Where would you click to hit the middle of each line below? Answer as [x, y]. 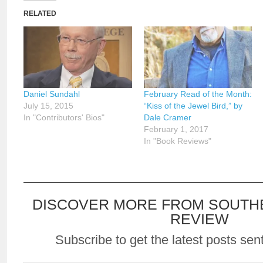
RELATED [40, 14]
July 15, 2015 [48, 106]
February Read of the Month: [198, 94]
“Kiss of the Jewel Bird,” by [193, 106]
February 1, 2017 [176, 129]
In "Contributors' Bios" [64, 118]
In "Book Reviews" [177, 141]
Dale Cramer [167, 118]
